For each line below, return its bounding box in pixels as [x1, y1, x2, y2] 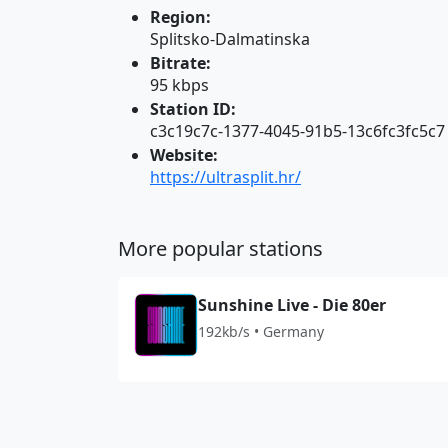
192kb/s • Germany [198, 322, 324, 341]
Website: [150, 144, 218, 166]
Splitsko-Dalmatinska [150, 28, 310, 50]
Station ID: [150, 98, 236, 120]
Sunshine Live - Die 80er [198, 294, 386, 316]
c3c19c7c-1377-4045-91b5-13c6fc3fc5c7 [150, 120, 445, 142]
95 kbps [150, 74, 209, 96]
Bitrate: [150, 52, 211, 74]
